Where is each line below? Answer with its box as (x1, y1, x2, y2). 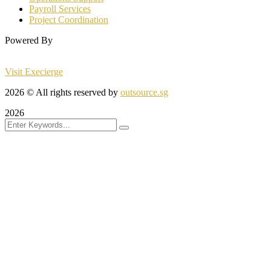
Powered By (5, 34, 53, 45)
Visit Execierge (5, 66, 63, 77)
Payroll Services (29, 3, 91, 14)
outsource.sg (120, 87, 168, 97)
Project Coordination (29, 14, 108, 25)
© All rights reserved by (24, 87, 120, 97)
